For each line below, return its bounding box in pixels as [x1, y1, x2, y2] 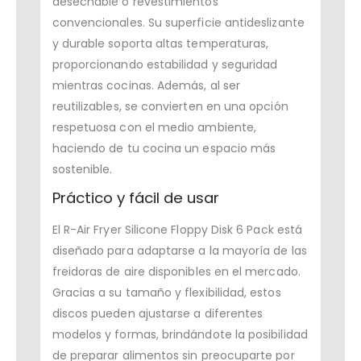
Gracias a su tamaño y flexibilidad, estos [52, 284, 281, 301]
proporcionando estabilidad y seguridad [52, 56, 278, 73]
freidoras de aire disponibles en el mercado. [52, 263, 301, 280]
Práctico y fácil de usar [52, 188, 219, 209]
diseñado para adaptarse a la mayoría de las [52, 243, 307, 259]
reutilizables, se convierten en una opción [52, 98, 288, 115]
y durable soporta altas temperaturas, [52, 35, 269, 52]
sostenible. [52, 161, 113, 178]
